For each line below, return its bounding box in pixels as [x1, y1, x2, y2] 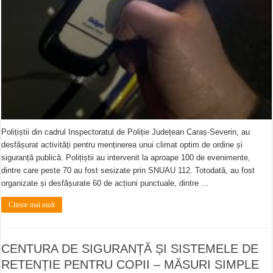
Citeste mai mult [9, 200, 55, 209]
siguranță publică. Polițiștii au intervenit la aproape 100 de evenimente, [1, 152, 251, 162]
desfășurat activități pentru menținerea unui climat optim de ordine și [1, 140, 243, 149]
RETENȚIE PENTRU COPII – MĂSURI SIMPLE [1, 257, 260, 271]
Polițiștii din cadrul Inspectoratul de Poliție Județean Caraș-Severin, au [1, 127, 250, 136]
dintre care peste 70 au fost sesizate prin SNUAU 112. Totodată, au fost [1, 165, 255, 175]
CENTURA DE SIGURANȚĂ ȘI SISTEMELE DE [1, 241, 259, 255]
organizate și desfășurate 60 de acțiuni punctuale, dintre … [1, 178, 210, 188]
